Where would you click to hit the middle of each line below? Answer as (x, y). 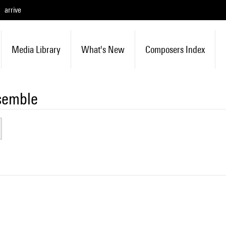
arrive (13, 10)
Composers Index (175, 49)
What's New (103, 49)
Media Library (36, 49)
